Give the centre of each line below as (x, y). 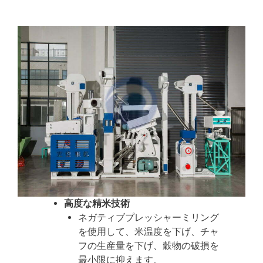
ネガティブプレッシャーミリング (149, 217)
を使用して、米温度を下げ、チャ (149, 231)
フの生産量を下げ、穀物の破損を (149, 245)
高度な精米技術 (97, 203)
